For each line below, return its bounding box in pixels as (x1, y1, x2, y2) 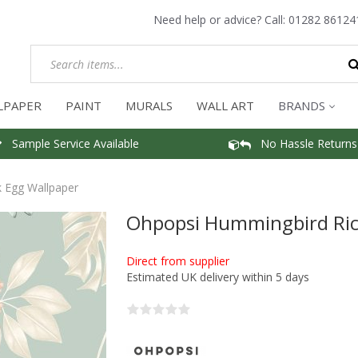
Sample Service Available (2, 135, 139, 151)
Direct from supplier (126, 253, 229, 268)
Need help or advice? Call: (153, 12, 288, 27)
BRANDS (278, 97, 325, 113)
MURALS (125, 97, 173, 113)
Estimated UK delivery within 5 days (126, 268, 309, 284)
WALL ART (197, 97, 254, 113)
